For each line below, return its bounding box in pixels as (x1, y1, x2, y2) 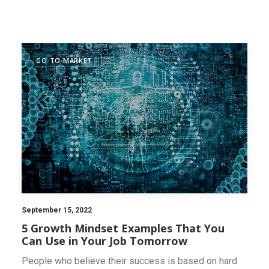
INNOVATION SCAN (92, 40, 177, 52)
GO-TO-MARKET (36, 56, 92, 65)
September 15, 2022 (22, 205, 92, 214)
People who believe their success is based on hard (22, 255, 237, 267)
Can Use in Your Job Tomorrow (22, 233, 187, 248)
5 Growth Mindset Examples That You (22, 220, 225, 235)
